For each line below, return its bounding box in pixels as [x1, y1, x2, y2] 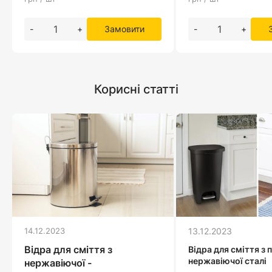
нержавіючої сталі [188, 255, 267, 266]
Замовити [104, 23, 144, 34]
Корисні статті [93, 81, 178, 97]
